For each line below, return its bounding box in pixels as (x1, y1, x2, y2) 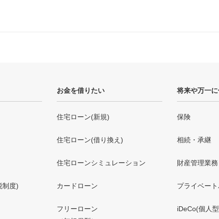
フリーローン (57, 205, 98, 213)
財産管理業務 (177, 159, 218, 167)
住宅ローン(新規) (57, 113, 109, 121)
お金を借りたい (57, 87, 105, 94)
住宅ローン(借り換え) (57, 136, 123, 144)
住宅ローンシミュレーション (57, 159, 146, 167)
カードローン (57, 182, 98, 190)
